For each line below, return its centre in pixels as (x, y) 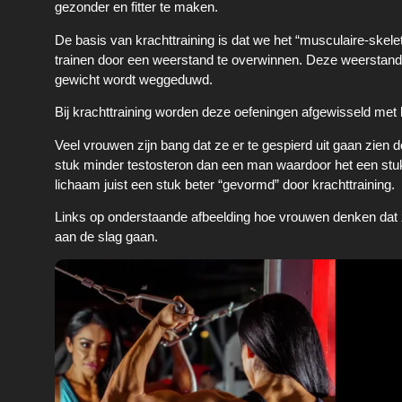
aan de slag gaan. (107, 236)
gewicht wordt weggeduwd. (134, 79)
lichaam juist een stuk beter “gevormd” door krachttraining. (225, 184)
